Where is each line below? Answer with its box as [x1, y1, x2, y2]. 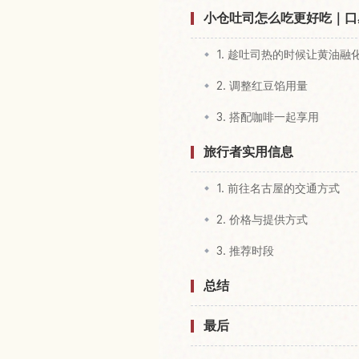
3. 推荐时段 [216, 244, 274, 258]
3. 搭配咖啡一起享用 [216, 110, 319, 124]
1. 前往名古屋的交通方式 [216, 181, 340, 196]
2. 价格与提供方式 [216, 212, 308, 227]
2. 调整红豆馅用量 [216, 79, 308, 93]
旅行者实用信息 [204, 143, 293, 160]
